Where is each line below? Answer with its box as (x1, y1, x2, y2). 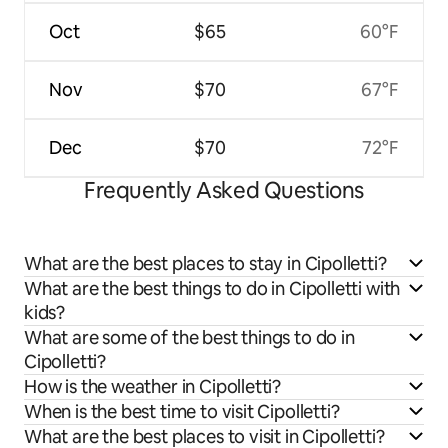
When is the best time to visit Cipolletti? (24, 399, 340, 423)
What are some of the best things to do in (24, 325, 355, 349)
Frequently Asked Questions (84, 175, 364, 205)
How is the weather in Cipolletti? (24, 374, 282, 398)
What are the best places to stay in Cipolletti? (24, 251, 387, 275)
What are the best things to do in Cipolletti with (24, 276, 401, 300)
